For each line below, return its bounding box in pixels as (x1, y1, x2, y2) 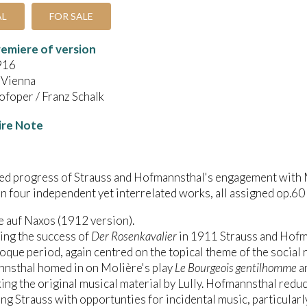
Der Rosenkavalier (91, 228, 177, 243)
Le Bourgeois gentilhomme (175, 260, 297, 275)
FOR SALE (49, 10, 93, 22)
